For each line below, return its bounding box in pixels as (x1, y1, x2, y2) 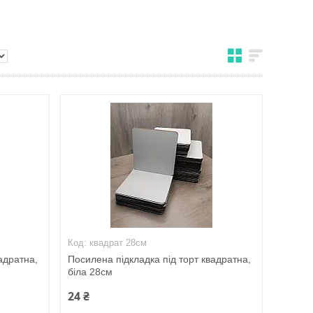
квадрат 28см (89, 238, 147, 248)
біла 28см (67, 266, 112, 277)
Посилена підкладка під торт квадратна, (67, 254, 251, 265)
